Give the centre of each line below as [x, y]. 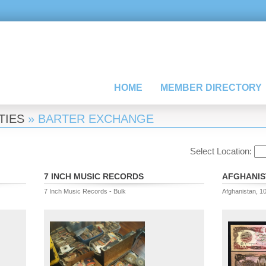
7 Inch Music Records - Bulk [85, 191]
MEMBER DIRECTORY [211, 88]
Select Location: [222, 151]
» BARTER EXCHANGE [89, 119]
